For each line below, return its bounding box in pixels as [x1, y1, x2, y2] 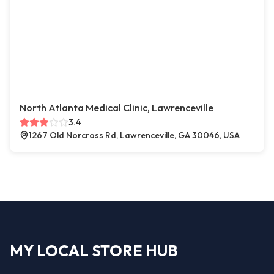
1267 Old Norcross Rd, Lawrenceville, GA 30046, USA [29, 130, 240, 141]
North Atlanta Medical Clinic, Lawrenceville [20, 102, 213, 114]
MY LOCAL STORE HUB [10, 241, 178, 261]
